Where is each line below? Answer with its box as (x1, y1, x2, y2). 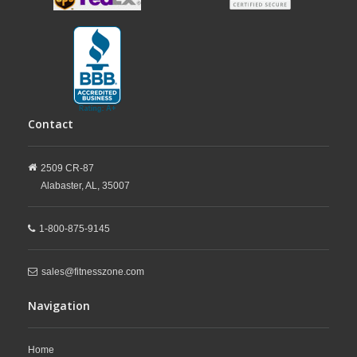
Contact (28, 116, 73, 132)
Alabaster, (41, 180, 84, 192)
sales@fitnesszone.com (41, 266, 144, 278)
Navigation (28, 298, 90, 314)
